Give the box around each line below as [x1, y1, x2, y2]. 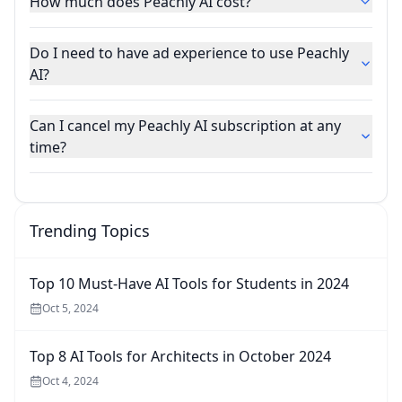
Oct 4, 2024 [42, 373, 99, 389]
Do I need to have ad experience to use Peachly [30, 43, 349, 64]
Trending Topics [30, 220, 150, 242]
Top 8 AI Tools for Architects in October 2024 [30, 346, 331, 367]
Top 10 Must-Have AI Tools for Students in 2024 [30, 274, 349, 294]
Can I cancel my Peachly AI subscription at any [30, 116, 341, 136]
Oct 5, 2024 [42, 301, 99, 317]
